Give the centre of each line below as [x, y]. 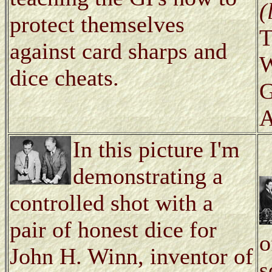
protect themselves [97, 24]
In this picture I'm [156, 149]
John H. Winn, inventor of [131, 256]
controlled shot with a [111, 202]
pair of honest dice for [113, 229]
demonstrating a [148, 176]
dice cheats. [64, 77]
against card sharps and [118, 51]
